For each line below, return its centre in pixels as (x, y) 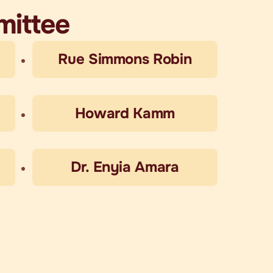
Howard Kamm (125, 113)
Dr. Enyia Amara (125, 167)
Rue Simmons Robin (125, 59)
